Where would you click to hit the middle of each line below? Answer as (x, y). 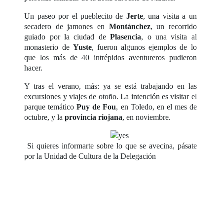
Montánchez (129, 26)
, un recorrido (173, 26)
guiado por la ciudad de (67, 37)
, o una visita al (169, 37)
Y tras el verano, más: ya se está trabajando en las (110, 86)
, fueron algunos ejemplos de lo (144, 47)
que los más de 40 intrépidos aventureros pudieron (110, 57)
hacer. (34, 68)
